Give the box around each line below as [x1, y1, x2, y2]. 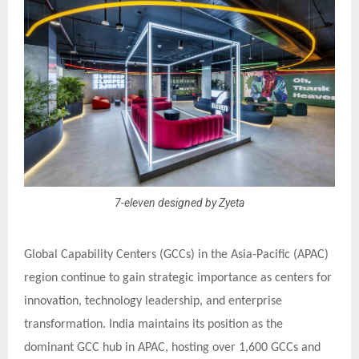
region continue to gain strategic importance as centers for [24, 272, 332, 285]
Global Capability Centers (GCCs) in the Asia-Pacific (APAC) [24, 248, 329, 262]
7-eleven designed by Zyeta [115, 196, 244, 209]
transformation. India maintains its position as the [24, 318, 283, 332]
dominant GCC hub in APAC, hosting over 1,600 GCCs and [24, 341, 321, 355]
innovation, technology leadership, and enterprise [24, 295, 282, 309]
